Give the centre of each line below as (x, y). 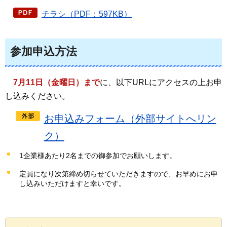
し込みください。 (37, 96)
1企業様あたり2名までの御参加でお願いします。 (98, 155)
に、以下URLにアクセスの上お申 (161, 83)
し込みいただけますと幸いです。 (72, 183)
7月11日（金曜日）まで (56, 83)
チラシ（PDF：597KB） (87, 14)
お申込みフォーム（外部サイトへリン (130, 118)
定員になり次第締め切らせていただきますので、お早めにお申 (119, 174)
